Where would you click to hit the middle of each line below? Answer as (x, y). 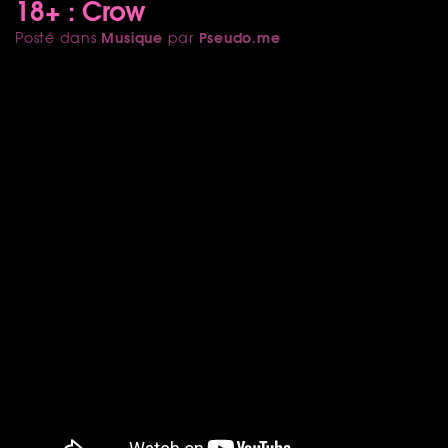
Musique (132, 36)
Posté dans (58, 36)
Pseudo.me (239, 36)
